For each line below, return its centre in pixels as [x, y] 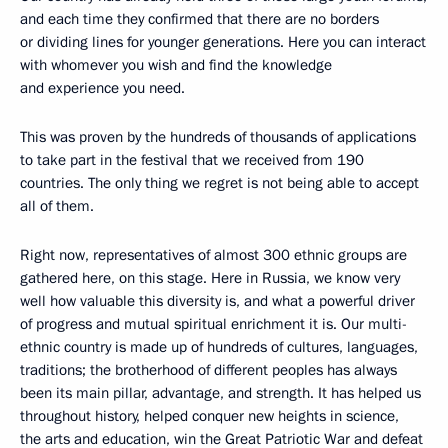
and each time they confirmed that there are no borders [199, 18]
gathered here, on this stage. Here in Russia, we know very [210, 277]
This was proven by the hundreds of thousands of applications [218, 136]
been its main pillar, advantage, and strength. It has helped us [220, 392]
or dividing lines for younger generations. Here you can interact [223, 41]
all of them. [57, 205]
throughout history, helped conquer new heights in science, [209, 415]
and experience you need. [102, 87]
